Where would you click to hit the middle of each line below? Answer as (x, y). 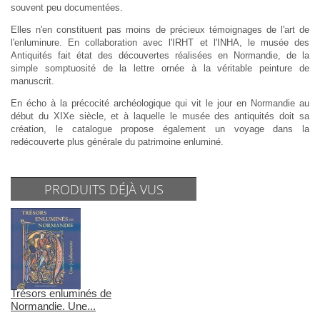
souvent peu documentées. (67, 8)
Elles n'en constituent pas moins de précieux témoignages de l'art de (160, 30)
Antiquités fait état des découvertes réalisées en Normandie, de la (160, 56)
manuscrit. (32, 81)
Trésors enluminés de (61, 294)
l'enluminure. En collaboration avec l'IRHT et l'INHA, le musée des (160, 43)
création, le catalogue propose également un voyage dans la (160, 129)
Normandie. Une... (53, 306)
